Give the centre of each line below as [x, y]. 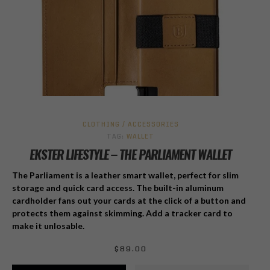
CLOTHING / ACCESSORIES [130, 125]
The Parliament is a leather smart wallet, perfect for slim [125, 175]
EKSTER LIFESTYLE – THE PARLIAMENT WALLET [130, 155]
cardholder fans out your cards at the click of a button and [129, 200]
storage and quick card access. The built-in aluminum [118, 187]
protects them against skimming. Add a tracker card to [122, 213]
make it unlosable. [48, 225]
